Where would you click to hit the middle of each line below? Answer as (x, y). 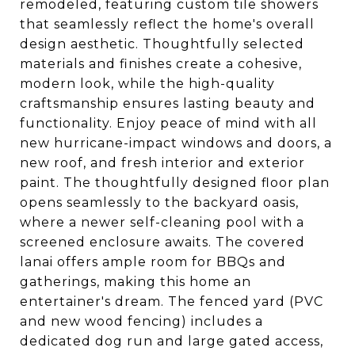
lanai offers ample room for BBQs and (153, 262)
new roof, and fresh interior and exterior (162, 163)
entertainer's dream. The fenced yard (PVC (172, 302)
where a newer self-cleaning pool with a (162, 222)
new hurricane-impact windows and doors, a (176, 143)
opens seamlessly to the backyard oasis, (159, 202)
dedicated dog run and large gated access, (172, 341)
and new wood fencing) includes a (141, 321)
